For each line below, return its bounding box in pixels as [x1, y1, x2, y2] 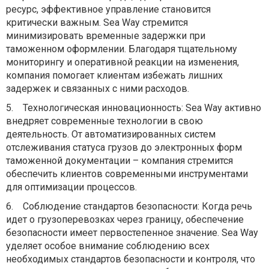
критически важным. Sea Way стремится [6, 17, 188, 29]
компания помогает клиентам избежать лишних [6, 70, 223, 82]
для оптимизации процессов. [6, 181, 137, 193]
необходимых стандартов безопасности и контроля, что [6, 253, 255, 265]
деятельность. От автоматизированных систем [6, 128, 216, 141]
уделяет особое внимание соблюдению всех [6, 240, 210, 252]
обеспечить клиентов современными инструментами [6, 168, 248, 180]
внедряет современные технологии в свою [6, 115, 203, 127]
